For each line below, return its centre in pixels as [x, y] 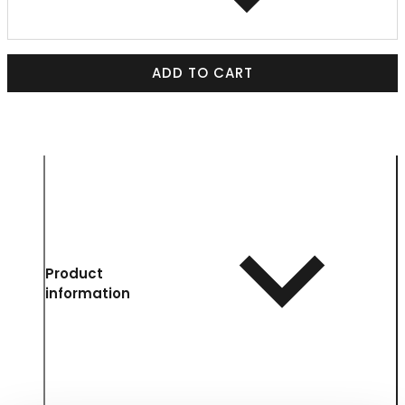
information [88, 294]
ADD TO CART [202, 73]
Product [74, 274]
